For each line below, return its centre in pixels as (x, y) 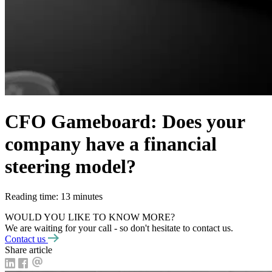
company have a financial (111, 144)
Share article (29, 250)
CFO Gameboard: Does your (125, 122)
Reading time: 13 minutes (54, 196)
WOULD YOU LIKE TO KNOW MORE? (90, 217)
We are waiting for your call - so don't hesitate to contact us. (119, 228)
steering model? (70, 167)
